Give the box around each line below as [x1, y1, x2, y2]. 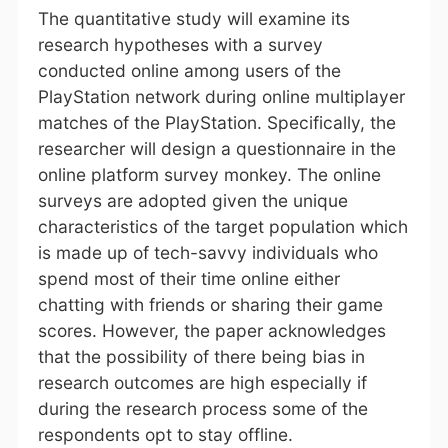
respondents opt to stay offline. [37, 423, 293, 445]
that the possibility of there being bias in [37, 345, 365, 367]
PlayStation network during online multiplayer [37, 85, 405, 107]
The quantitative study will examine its [37, 7, 350, 29]
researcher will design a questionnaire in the [37, 137, 396, 159]
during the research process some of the [37, 397, 368, 419]
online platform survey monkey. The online [37, 163, 381, 185]
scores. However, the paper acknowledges [37, 319, 386, 341]
